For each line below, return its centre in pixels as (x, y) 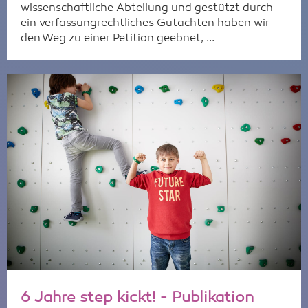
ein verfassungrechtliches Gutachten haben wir (145, 24)
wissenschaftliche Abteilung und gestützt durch (147, 9)
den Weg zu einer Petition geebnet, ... (118, 39)
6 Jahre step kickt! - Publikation (137, 297)
